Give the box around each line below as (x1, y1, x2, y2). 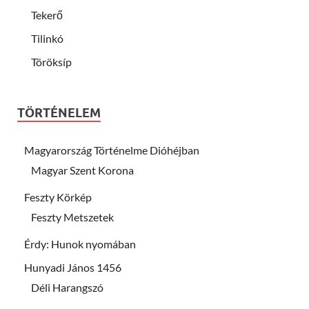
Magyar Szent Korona (31, 163, 134, 177)
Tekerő (31, 8, 63, 21)
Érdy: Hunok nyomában (24, 237, 136, 250)
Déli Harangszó (31, 280, 103, 294)
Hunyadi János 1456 (24, 260, 121, 274)
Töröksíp (31, 54, 72, 68)
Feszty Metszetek (31, 210, 114, 223)
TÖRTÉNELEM (17, 105, 101, 120)
